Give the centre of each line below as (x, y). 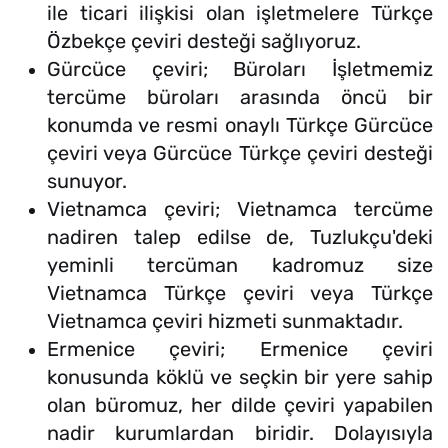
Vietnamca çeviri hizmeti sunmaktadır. (225, 321)
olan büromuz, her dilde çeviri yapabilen (240, 405)
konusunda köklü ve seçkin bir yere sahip (240, 377)
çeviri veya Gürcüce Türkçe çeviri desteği (240, 153)
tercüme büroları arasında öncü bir (240, 97)
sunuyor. (87, 181)
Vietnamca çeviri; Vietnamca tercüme (240, 209)
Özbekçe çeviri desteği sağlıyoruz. (204, 41)
